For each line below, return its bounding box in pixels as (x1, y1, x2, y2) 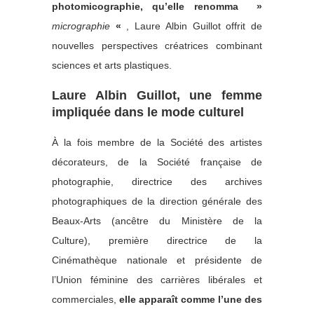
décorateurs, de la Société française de (52, 156, 262, 168)
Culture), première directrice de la (52, 234, 262, 246)
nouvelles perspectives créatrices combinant (52, 39, 262, 51)
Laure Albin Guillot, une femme (52, 88, 262, 102)
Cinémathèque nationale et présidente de (52, 254, 262, 266)
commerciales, (52, 293, 119, 305)
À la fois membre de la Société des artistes (52, 136, 262, 148)
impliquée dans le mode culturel (52, 104, 244, 119)
